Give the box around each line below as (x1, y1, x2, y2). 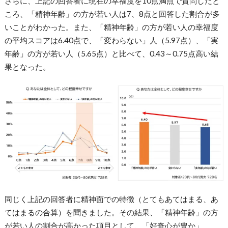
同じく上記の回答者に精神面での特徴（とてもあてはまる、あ (4, 194, 218, 204)
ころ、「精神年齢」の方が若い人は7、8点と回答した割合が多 (4, 9, 220, 18)
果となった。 (4, 62, 50, 71)
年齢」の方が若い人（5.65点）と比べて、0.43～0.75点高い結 (4, 48, 218, 58)
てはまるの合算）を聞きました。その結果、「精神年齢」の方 (4, 208, 218, 217)
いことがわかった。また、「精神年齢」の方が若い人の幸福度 (4, 22, 218, 32)
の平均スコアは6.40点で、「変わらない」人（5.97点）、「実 (4, 35, 218, 45)
